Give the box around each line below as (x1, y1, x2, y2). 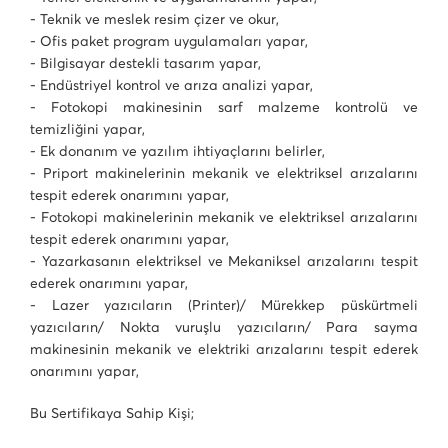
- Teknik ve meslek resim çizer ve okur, (30, 10, 279, 28)
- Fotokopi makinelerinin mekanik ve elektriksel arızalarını (30, 208, 418, 226)
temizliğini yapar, (30, 120, 145, 138)
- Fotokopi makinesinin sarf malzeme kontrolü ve (30, 98, 418, 116)
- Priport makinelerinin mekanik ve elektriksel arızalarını (30, 164, 418, 182)
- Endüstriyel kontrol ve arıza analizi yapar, (30, 76, 313, 94)
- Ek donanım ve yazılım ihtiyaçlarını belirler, (30, 142, 325, 160)
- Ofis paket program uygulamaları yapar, (30, 32, 308, 50)
